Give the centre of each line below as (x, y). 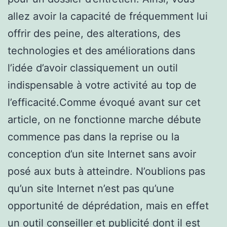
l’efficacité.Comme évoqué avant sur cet (104, 102)
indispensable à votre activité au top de (102, 85)
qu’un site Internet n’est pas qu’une (91, 188)
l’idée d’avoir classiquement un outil (93, 68)
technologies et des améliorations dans (101, 50)
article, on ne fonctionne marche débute (104, 119)
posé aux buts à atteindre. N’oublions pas (106, 171)
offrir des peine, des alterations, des (94, 33)
